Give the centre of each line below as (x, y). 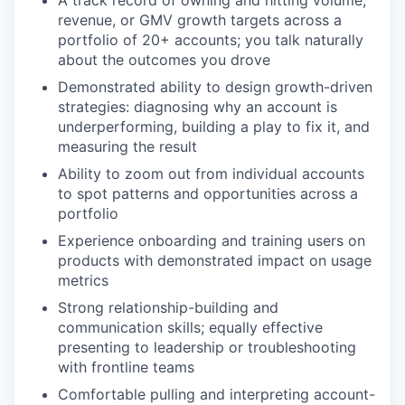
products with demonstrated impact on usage (215, 260)
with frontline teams (126, 367)
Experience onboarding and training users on (212, 240)
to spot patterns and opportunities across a (208, 193)
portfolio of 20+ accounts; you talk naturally (211, 39)
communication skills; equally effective (190, 327)
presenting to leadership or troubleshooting (207, 347)
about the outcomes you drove (164, 59)
